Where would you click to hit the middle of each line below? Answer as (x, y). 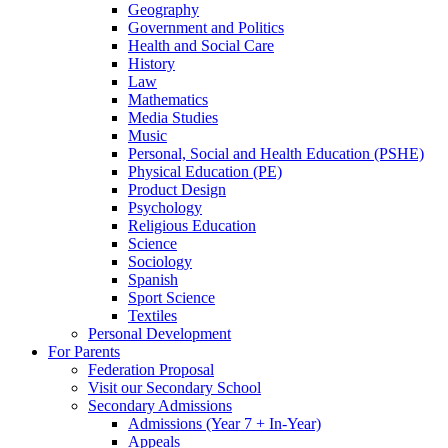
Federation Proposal (151, 369)
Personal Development (159, 333)
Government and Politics (206, 27)
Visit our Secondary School (174, 387)
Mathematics (168, 99)
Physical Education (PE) (205, 171)
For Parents (84, 351)
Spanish (153, 279)
